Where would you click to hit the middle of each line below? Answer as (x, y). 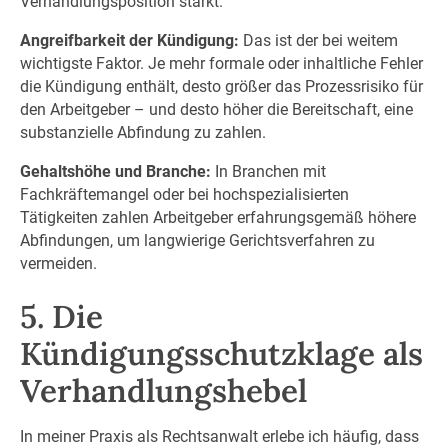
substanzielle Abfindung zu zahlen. (142, 132)
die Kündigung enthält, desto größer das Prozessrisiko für (221, 86)
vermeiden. (58, 263)
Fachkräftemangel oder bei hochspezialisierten (184, 194)
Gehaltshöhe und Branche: (115, 171)
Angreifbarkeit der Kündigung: (129, 40)
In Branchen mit (268, 171)
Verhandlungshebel (163, 391)
